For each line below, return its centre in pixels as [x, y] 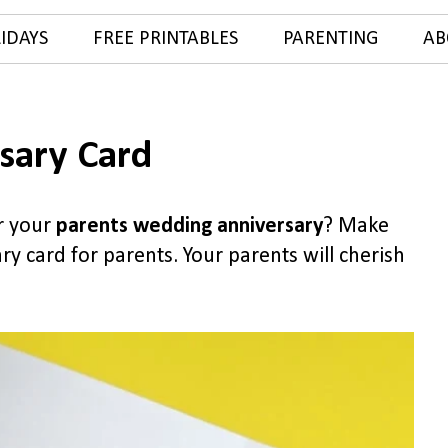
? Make [356, 226]
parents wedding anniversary [189, 226]
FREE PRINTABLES [165, 39]
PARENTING [330, 39]
